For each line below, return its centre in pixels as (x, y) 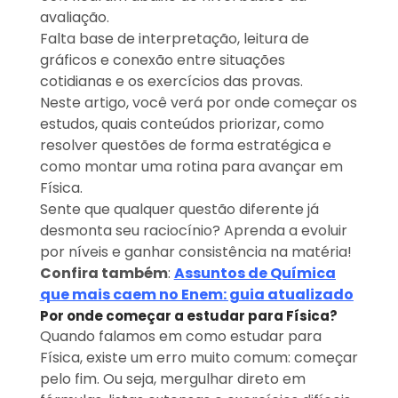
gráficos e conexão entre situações (162, 60)
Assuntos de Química (255, 273)
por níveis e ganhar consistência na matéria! (195, 251)
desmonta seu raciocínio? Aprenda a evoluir (193, 230)
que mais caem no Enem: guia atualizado (196, 294)
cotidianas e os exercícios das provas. (173, 81)
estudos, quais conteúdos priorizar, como (182, 123)
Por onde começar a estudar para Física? (188, 315)
